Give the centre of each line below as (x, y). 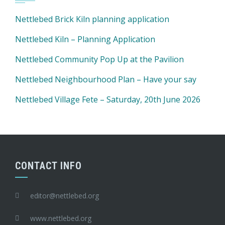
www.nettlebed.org (61, 218)
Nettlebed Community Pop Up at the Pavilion (99, 59)
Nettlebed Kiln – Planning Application (85, 39)
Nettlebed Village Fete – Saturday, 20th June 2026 (108, 99)
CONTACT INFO (48, 166)
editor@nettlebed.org (65, 196)
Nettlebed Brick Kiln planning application (92, 19)
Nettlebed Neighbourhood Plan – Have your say (106, 79)
